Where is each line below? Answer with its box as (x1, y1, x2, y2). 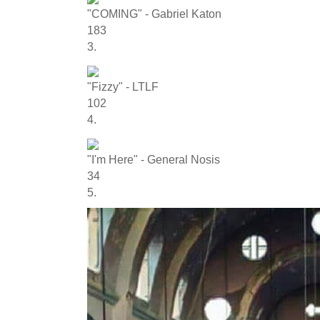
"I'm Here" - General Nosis (87, 154, 220, 166)
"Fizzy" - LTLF (87, 81, 159, 93)
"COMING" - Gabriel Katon (87, 8, 221, 20)
